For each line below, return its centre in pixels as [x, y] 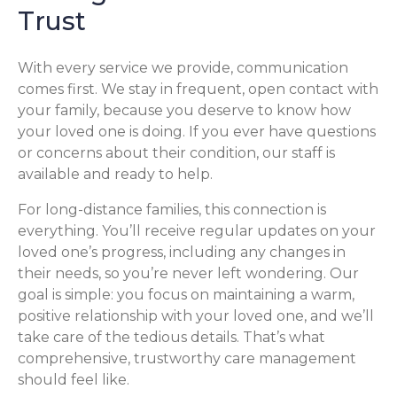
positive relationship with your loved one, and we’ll [196, 316]
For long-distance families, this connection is [172, 210]
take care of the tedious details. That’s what [171, 338]
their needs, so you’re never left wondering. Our [188, 274]
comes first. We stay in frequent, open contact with [198, 90]
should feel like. [74, 380]
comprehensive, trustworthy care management [187, 359]
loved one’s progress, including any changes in [182, 253]
